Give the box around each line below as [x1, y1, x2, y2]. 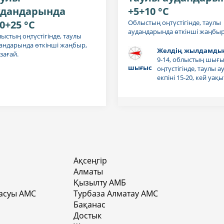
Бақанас [73, 198, 105, 210]
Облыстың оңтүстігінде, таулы [127, 17, 221, 27]
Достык [73, 209, 101, 221]
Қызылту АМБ [73, 176, 126, 188]
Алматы [73, 165, 103, 177]
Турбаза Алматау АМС [73, 187, 158, 199]
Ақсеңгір [73, 154, 107, 166]
